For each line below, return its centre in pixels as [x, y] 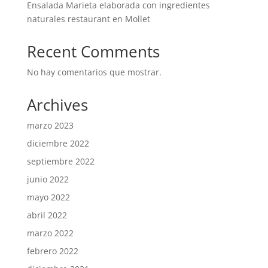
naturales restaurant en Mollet [88, 19]
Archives [57, 104]
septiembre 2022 [60, 161]
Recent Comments [93, 51]
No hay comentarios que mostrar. [94, 72]
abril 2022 [47, 215]
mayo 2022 [48, 197]
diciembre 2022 [58, 143]
